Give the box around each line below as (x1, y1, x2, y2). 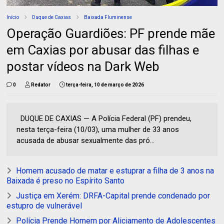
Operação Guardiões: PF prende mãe (6, 25, 215, 41)
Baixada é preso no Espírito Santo (6, 175, 125, 185)
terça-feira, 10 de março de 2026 (66, 81, 144, 87)
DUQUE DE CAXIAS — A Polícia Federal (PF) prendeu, (16, 113, 192, 123)
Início (6, 14, 19, 20)
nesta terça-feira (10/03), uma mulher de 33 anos (16, 124, 179, 134)
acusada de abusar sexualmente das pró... (16, 135, 155, 145)
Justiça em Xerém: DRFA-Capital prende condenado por (16, 190, 210, 200)
